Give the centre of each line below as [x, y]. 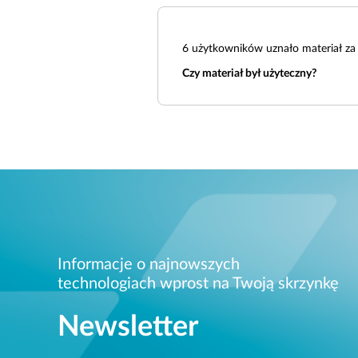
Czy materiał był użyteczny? [249, 74]
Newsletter [128, 326]
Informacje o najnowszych [149, 264]
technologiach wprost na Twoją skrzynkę [198, 283]
